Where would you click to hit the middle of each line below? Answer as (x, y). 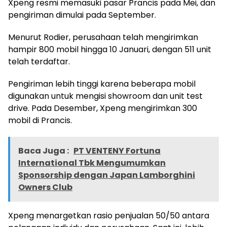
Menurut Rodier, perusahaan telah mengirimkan (103, 37)
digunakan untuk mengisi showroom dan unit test (105, 96)
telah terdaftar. (39, 62)
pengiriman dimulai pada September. (82, 15)
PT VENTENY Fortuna (117, 151)
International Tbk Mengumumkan (92, 163)
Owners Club (45, 187)
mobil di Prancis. (40, 121)
